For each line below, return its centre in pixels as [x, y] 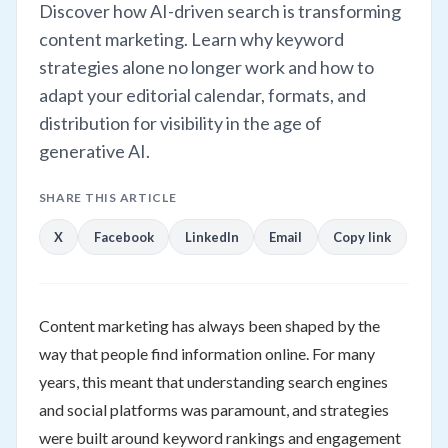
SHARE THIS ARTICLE [107, 198]
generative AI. [94, 151]
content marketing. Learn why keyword [191, 39]
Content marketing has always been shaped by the [209, 325]
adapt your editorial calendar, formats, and [202, 95]
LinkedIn [211, 236]
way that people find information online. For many [206, 353]
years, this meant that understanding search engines [213, 381]
